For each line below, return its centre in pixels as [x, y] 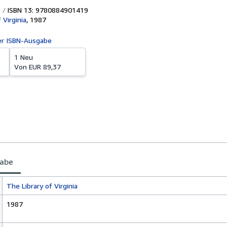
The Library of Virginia [42, 186]
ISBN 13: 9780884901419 [47, 10]
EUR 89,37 [45, 67]
